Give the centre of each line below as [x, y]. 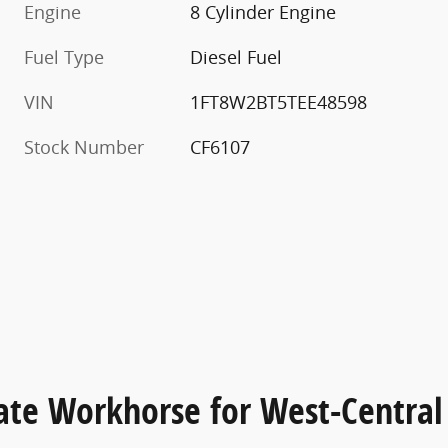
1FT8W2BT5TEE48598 [279, 102]
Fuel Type [64, 57]
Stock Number [84, 147]
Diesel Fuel [236, 57]
